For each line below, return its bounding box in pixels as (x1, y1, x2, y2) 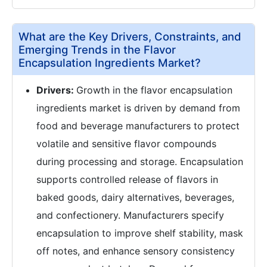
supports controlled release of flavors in (36, 173, 218, 185)
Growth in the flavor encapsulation (76, 83, 232, 96)
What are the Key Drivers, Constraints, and (18, 29, 241, 43)
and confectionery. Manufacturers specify (36, 209, 224, 221)
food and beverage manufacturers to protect (36, 119, 240, 132)
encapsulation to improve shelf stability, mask (36, 226, 243, 239)
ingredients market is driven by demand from (36, 101, 240, 114)
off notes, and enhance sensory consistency (36, 244, 235, 257)
